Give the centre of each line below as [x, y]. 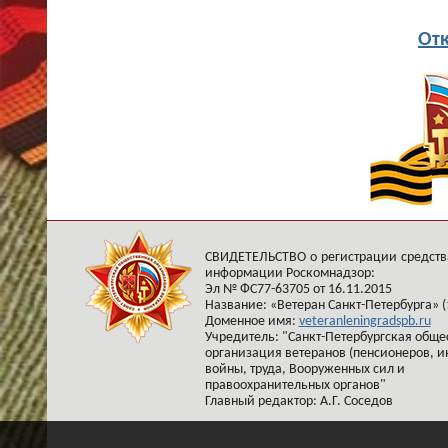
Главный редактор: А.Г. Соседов [298, 401]
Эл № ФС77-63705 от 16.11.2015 [298, 289]
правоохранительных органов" [295, 385]
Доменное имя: [251, 321]
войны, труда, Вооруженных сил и [304, 369]
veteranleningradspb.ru [364, 321]
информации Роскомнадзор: [289, 273]
